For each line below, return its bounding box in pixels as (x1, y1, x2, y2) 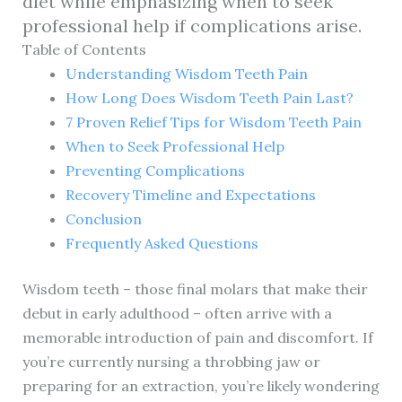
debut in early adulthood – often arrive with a (22, 303, 332, 322)
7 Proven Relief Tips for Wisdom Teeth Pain (65, 112, 362, 131)
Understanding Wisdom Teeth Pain (65, 64, 308, 83)
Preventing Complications (65, 161, 245, 179)
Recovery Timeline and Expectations (65, 185, 316, 204)
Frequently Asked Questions (65, 233, 258, 252)
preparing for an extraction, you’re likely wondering (22, 376, 380, 395)
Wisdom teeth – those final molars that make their (22, 279, 368, 298)
